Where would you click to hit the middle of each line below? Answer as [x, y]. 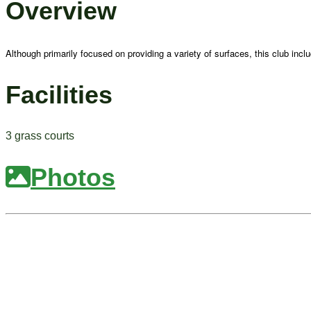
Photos [73, 178]
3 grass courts [40, 136]
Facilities [59, 94]
